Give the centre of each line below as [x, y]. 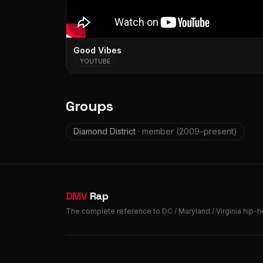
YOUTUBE [95, 61]
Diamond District [106, 131]
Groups [90, 106]
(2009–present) [207, 131]
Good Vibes [97, 50]
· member [156, 131]
